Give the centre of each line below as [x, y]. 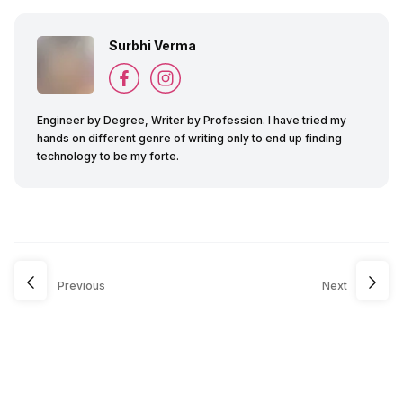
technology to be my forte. [108, 157]
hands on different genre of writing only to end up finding [189, 139]
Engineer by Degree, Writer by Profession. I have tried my [192, 121]
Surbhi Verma [152, 46]
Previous [81, 286]
